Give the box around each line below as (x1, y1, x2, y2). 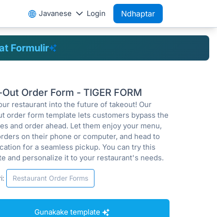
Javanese (39, 9, 72, 18)
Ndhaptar (121, 9, 155, 18)
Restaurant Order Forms (13, 174, 88, 182)
